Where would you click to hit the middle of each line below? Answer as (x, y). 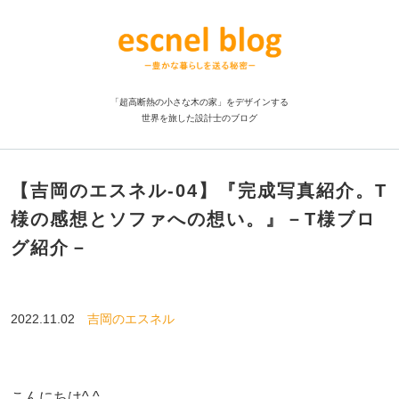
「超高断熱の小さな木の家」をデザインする (199, 102)
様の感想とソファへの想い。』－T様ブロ (193, 219)
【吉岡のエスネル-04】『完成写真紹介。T (199, 191)
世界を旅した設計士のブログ (199, 118)
